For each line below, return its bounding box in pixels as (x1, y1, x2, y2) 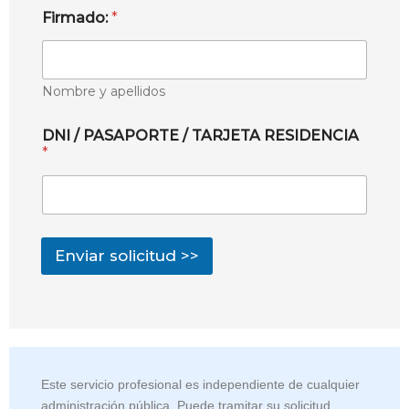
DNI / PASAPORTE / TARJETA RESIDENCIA (42, 126, 359, 144)
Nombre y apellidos (42, 82, 165, 100)
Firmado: (42, 8, 111, 26)
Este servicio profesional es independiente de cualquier (41, 377, 360, 392)
